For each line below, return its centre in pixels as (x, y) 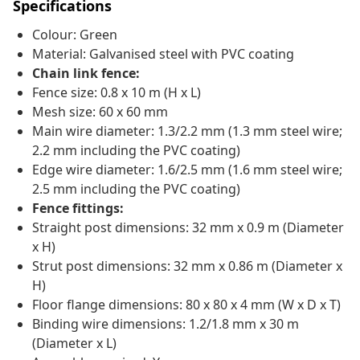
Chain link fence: (86, 74)
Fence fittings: (78, 209)
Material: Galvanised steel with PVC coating (163, 54)
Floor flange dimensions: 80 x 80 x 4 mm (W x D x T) (186, 305)
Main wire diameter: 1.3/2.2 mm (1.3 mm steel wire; (187, 131)
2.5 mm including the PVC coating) (136, 189)
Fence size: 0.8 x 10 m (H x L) (117, 93)
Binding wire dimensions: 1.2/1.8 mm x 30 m (166, 324)
